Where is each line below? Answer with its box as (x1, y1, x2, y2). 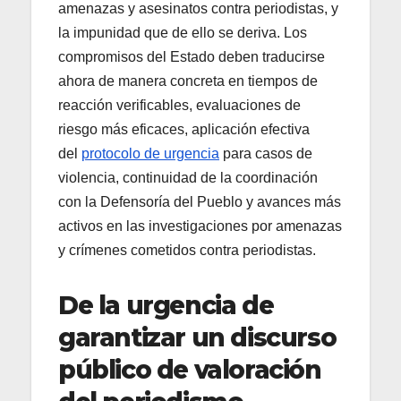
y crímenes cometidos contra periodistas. (58, 243, 316, 259)
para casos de (219, 146, 312, 162)
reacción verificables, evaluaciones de (58, 98, 301, 114)
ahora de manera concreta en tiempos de (58, 73, 318, 90)
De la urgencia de (58, 290, 274, 321)
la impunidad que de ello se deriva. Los (58, 25, 307, 41)
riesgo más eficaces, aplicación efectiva (58, 122, 310, 138)
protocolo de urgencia (81, 146, 219, 162)
